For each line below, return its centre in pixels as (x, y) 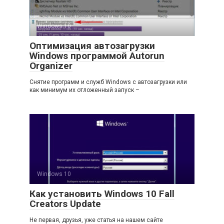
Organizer (51, 66)
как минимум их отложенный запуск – (84, 90)
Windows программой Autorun (97, 56)
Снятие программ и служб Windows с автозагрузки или (108, 82)
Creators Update (65, 204)
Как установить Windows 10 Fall (102, 194)
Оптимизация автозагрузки (92, 46)
